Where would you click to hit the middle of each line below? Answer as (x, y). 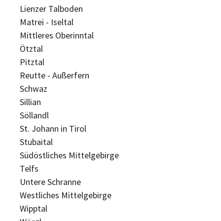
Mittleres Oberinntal (57, 35)
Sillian (30, 102)
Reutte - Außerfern (55, 75)
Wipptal (34, 208)
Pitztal (32, 62)
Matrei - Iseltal (47, 22)
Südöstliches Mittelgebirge (69, 155)
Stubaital (36, 142)
